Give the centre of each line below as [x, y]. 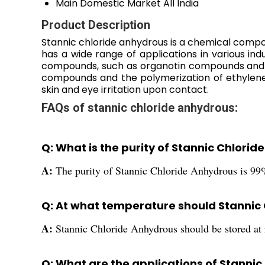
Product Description [96, 25]
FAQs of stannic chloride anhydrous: [140, 108]
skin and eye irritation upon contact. [125, 90]
